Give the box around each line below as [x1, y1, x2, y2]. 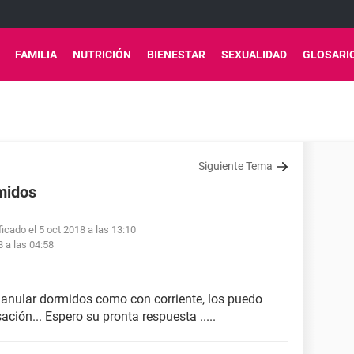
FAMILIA [15, 48, 57, 61]
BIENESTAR [147, 48, 205, 61]
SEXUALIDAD [221, 48, 287, 61]
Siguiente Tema [198, 160, 273, 172]
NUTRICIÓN [73, 48, 131, 61]
